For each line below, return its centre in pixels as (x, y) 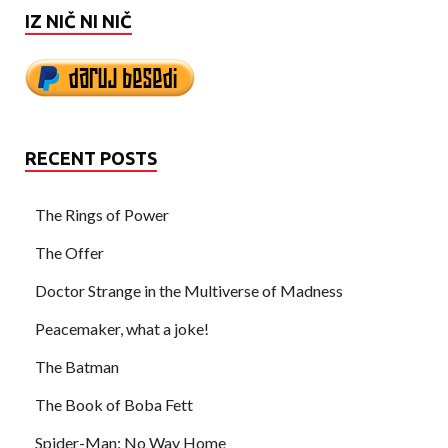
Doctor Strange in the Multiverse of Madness (189, 290)
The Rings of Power (102, 214)
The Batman (77, 366)
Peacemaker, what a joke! (122, 328)
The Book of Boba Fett (114, 404)
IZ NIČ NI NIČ (78, 20)
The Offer (69, 252)
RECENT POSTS (91, 157)
